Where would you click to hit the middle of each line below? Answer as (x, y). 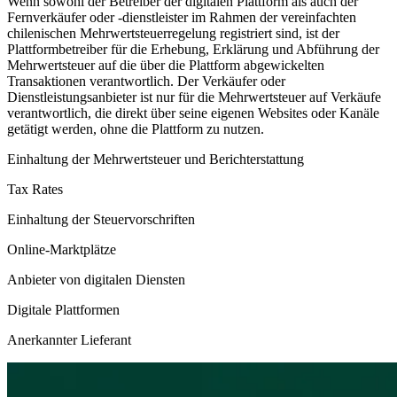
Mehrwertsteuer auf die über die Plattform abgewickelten (166, 65)
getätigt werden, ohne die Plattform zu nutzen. (136, 128)
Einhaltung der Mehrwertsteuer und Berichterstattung (156, 159)
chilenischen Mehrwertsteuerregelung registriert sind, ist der (173, 33)
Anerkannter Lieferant (69, 339)
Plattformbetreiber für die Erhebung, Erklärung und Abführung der (193, 49)
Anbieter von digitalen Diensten (96, 279)
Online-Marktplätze (62, 249)
